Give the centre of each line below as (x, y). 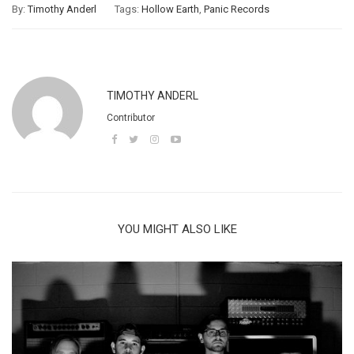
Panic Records (237, 9)
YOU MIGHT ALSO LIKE (177, 230)
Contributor (131, 118)
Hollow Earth (170, 9)
